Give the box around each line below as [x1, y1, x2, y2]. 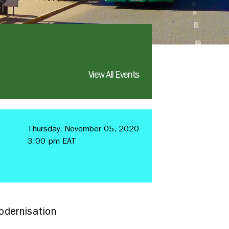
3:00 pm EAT [27, 136, 76, 146]
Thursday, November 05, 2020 [27, 124, 139, 133]
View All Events [88, 70, 139, 80]
